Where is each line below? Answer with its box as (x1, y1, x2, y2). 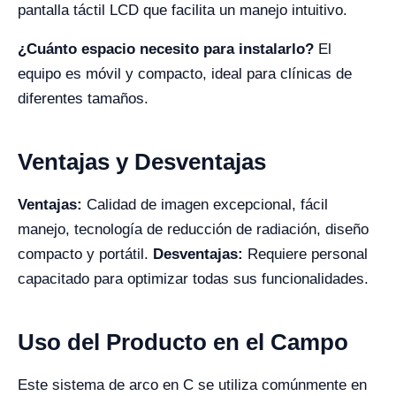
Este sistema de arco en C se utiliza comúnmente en (18, 376, 367, 393)
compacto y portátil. (18, 245, 153, 263)
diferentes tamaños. (18, 89, 148, 107)
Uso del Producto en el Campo (18, 328, 348, 355)
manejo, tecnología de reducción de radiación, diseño (18, 220, 369, 238)
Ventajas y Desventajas (18, 148, 266, 175)
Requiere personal (243, 245, 368, 263)
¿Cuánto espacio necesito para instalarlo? (18, 40, 314, 57)
